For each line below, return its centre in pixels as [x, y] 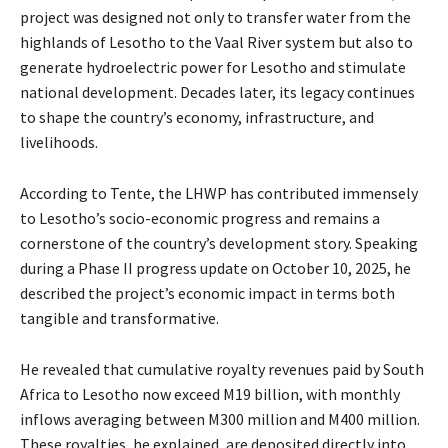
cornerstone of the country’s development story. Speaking [219, 242]
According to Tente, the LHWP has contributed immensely [219, 192]
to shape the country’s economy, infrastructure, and [197, 116]
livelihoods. [59, 141]
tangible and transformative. [119, 317]
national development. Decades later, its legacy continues [217, 91]
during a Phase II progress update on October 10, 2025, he [215, 267]
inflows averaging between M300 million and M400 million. [220, 418]
